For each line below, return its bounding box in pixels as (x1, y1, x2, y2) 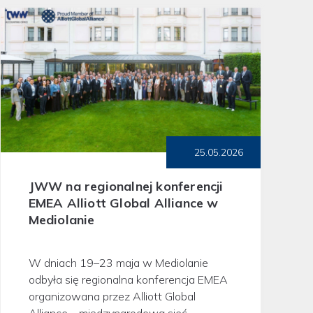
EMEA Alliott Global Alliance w (28, 194, 219, 211)
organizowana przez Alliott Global (28, 289, 196, 303)
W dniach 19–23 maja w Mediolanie (28, 255, 208, 270)
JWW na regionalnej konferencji (28, 177, 224, 194)
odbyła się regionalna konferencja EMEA (28, 272, 228, 286)
